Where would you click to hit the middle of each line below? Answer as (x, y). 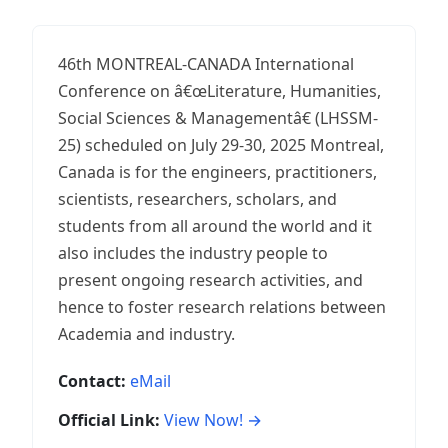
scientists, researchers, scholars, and (197, 199)
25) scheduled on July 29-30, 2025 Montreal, (221, 145)
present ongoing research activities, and (210, 280)
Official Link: (109, 420)
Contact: (92, 381)
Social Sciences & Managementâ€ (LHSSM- (218, 118)
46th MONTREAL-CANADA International (206, 64)
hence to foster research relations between (222, 307)
